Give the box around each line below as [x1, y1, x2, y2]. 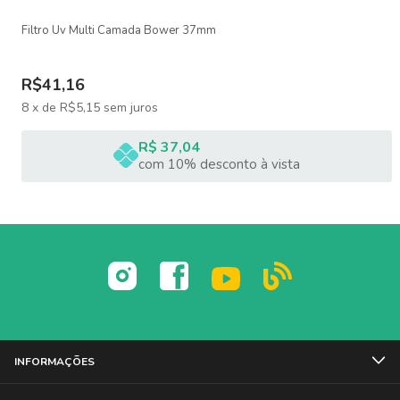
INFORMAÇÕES [14, 354, 95, 369]
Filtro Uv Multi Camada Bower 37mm [21, 21, 216, 38]
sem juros [104, 98, 158, 116]
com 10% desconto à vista [138, 154, 300, 173]
